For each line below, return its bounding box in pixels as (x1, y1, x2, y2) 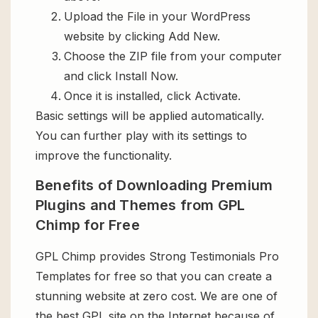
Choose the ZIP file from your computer (64, 49, 282, 64)
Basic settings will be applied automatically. (35, 109, 264, 124)
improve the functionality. (35, 148, 172, 163)
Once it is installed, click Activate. (64, 89, 241, 104)
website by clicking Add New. (64, 29, 220, 44)
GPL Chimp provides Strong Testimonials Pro (35, 249, 279, 264)
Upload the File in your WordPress (64, 9, 251, 24)
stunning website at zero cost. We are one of (35, 289, 278, 304)
